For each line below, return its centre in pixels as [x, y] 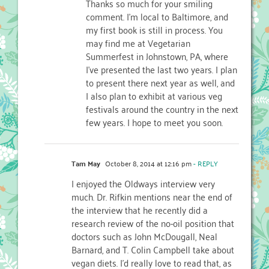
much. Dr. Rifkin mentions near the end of [152, 196]
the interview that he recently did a [140, 209]
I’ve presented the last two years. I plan [162, 69]
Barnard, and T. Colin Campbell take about [153, 249]
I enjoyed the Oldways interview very [143, 183]
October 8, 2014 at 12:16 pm [147, 163]
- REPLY [205, 163]
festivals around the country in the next [162, 108]
